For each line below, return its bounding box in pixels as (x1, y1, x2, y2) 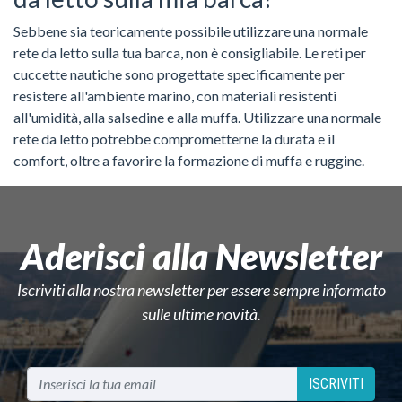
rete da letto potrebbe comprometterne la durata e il (13, 129, 335, 147)
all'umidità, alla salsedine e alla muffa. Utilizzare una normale (13, 108, 381, 126)
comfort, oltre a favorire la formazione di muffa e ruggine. (13, 151, 364, 169)
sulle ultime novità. (141, 303, 261, 324)
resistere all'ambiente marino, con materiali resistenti (13, 86, 336, 104)
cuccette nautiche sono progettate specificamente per (13, 65, 345, 83)
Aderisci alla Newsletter (20, 234, 382, 278)
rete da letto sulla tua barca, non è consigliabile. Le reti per (13, 43, 366, 61)
